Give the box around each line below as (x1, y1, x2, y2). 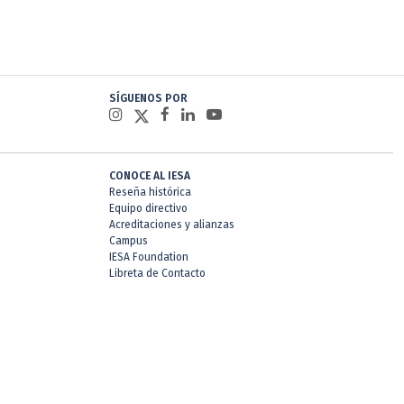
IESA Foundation (109, 251, 188, 263)
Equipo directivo (109, 202, 188, 215)
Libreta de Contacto (109, 267, 206, 280)
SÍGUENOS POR (109, 92, 188, 105)
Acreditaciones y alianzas (109, 218, 234, 231)
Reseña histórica (109, 186, 191, 198)
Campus (109, 234, 148, 247)
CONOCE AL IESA (109, 170, 190, 182)
